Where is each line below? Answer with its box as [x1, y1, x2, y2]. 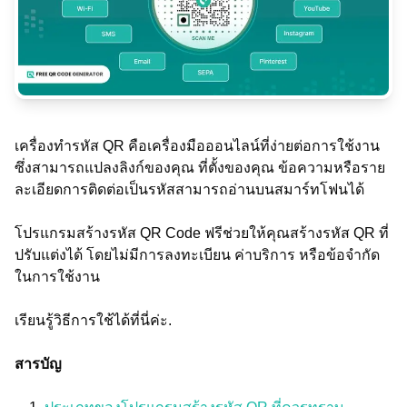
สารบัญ [15, 356, 62, 372]
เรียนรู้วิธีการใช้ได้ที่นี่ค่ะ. [15, 313, 172, 328]
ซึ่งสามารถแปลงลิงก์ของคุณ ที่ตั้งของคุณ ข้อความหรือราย [15, 160, 385, 175]
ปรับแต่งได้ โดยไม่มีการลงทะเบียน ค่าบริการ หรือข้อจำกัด [15, 247, 380, 263]
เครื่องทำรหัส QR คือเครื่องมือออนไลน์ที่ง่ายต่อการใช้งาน [15, 138, 380, 154]
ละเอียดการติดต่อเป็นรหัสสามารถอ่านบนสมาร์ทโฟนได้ [15, 182, 364, 197]
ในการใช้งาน [15, 269, 100, 284]
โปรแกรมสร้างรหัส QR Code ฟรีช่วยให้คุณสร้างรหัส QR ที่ [15, 225, 389, 241]
